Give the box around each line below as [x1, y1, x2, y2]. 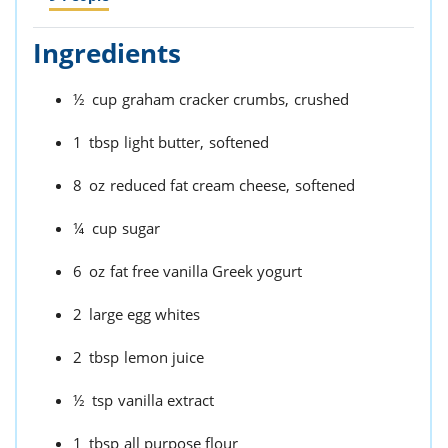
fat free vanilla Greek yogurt [110, 261, 302, 281]
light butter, [124, 132, 204, 152]
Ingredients [33, 35, 181, 71]
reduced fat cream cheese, [110, 175, 290, 195]
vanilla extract [118, 390, 214, 410]
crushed [294, 89, 349, 109]
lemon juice [124, 347, 204, 367]
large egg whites [89, 304, 200, 324]
